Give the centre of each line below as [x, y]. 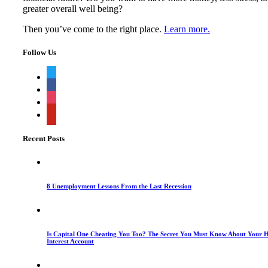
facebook [63, 87]
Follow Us [39, 52]
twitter [58, 75]
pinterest [62, 112]
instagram [64, 100]
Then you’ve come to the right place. [93, 29]
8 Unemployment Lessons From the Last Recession [119, 186]
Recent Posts [44, 139]
